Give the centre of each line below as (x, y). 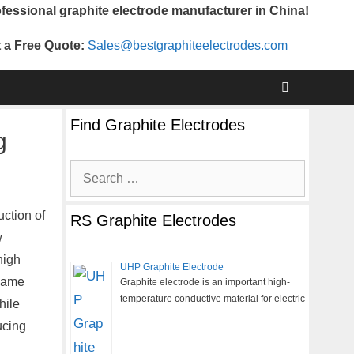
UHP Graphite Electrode (171, 267)
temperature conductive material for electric (212, 299)
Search (90, 171)
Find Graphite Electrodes (157, 125)
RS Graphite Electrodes (153, 220)
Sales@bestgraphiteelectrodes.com (188, 45)
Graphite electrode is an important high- (205, 282)
